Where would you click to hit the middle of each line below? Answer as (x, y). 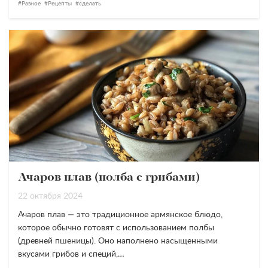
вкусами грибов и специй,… (71, 254)
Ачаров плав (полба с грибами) (109, 178)
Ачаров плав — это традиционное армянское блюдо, (120, 215)
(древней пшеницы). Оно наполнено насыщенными (118, 241)
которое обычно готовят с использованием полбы (116, 228)
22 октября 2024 (50, 196)
